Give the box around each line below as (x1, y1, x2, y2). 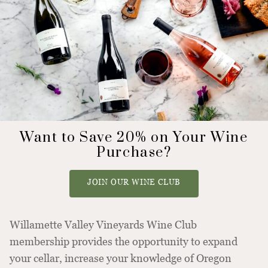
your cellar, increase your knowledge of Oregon (10, 251, 232, 264)
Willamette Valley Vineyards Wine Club (10, 218, 197, 231)
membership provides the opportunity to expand (10, 234, 237, 248)
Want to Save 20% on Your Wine (20, 129, 248, 147)
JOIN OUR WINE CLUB (87, 176, 181, 187)
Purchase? (96, 144, 172, 162)
